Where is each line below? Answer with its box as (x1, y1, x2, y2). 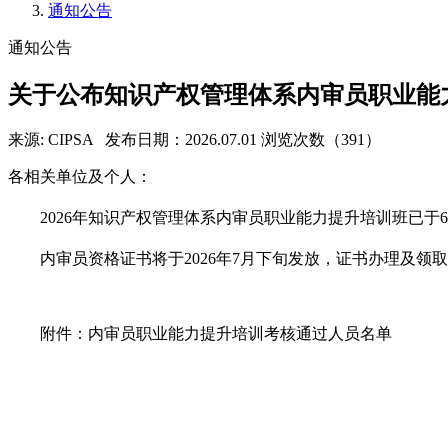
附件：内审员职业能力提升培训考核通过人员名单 (40, 325, 392, 343)
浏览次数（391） (261, 131, 381, 149)
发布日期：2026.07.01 (105, 131, 257, 149)
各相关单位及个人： (8, 168, 152, 186)
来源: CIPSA (8, 131, 93, 149)
